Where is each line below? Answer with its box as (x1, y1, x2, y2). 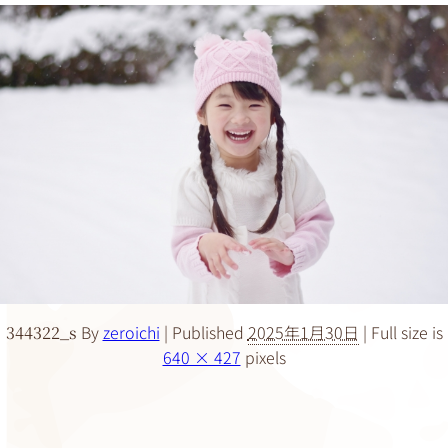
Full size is (366, 319, 443, 344)
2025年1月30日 (247, 319, 359, 344)
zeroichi (102, 319, 160, 344)
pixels (240, 344, 286, 369)
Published (171, 319, 244, 344)
